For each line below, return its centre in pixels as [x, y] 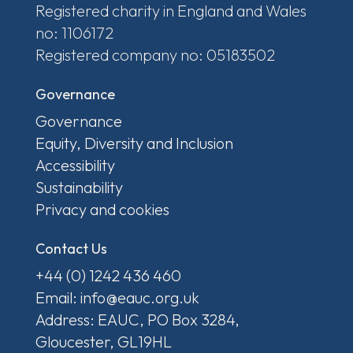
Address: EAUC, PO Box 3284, [137, 320]
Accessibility [75, 165]
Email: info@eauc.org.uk [117, 298]
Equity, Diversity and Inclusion [134, 143]
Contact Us [71, 249]
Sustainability [79, 188]
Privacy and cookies [102, 210]
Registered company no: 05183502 [155, 55]
